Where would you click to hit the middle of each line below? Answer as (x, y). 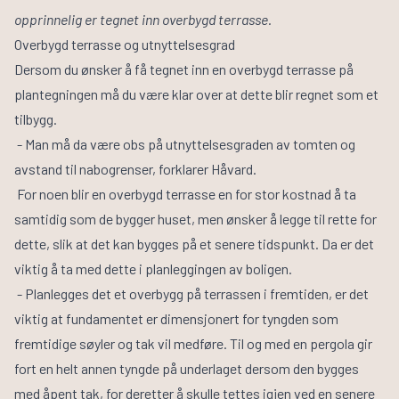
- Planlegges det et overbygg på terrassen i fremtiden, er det (191, 294)
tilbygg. (37, 119)
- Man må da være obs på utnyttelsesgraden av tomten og (185, 144)
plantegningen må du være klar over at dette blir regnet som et (196, 94)
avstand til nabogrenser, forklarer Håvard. (137, 169)
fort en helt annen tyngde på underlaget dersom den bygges (187, 369)
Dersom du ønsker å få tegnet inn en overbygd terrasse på (184, 69)
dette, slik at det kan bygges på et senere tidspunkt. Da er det (194, 244)
